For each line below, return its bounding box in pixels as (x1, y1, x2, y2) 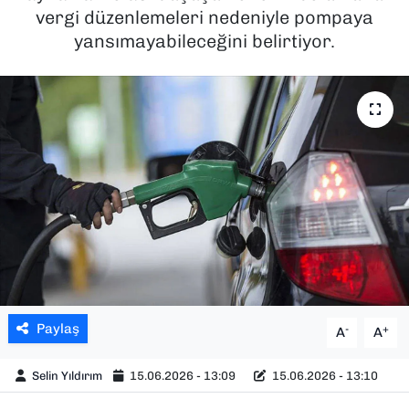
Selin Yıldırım (32, 368, 103, 383)
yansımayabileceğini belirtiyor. (74, 29, 335, 52)
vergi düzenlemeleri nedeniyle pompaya (36, 5, 373, 28)
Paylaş (36, 320, 79, 338)
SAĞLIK (48, 24, 110, 42)
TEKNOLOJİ (48, 117, 137, 135)
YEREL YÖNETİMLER (48, 210, 204, 228)
